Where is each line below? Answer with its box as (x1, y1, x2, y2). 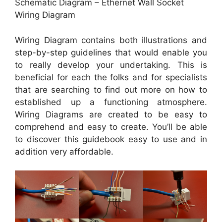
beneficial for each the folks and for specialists (15, 72, 207, 82)
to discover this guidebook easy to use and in (15, 134, 207, 144)
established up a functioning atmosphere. (15, 97, 207, 107)
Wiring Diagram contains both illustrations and (15, 35, 207, 45)
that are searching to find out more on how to (15, 84, 207, 95)
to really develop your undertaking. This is (15, 59, 207, 70)
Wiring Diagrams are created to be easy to (15, 109, 207, 119)
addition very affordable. (15, 146, 113, 157)
